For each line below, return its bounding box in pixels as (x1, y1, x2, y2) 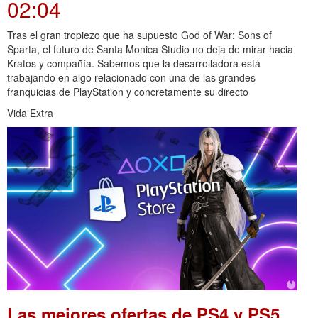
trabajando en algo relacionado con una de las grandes (7, 70, 256, 85)
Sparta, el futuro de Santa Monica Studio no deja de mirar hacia (7, 42, 293, 57)
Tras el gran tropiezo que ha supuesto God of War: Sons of (7, 28, 272, 43)
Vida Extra (7, 106, 53, 121)
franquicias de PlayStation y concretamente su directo (7, 84, 248, 99)
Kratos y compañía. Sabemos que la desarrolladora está (7, 56, 261, 71)
